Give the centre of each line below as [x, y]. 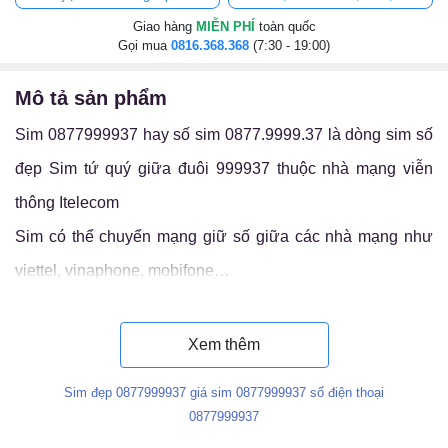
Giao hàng [164, 26]
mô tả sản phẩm [99, 98]
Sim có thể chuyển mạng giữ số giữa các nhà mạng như [224, 236]
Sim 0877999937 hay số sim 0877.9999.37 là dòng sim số [224, 134]
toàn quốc [287, 26]
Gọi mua [144, 45]
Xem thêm [224, 344]
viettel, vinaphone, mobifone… [122, 270]
